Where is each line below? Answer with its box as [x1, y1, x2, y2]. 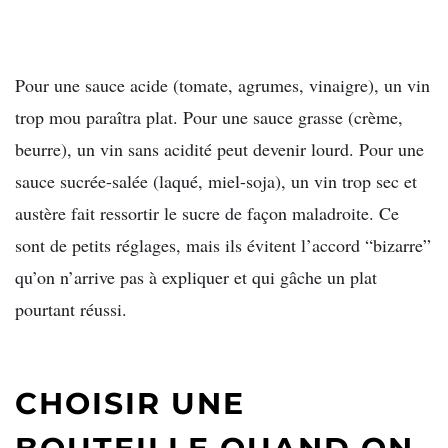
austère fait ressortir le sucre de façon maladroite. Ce [15, 201, 399, 226]
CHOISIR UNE [15, 384, 245, 422]
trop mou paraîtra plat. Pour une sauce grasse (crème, [15, 105, 403, 130]
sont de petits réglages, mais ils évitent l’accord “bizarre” [15, 233, 431, 258]
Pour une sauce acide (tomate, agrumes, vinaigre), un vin [15, 73, 430, 98]
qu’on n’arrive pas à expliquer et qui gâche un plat [15, 265, 377, 290]
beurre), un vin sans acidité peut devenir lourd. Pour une [15, 137, 424, 162]
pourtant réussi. [15, 297, 127, 322]
